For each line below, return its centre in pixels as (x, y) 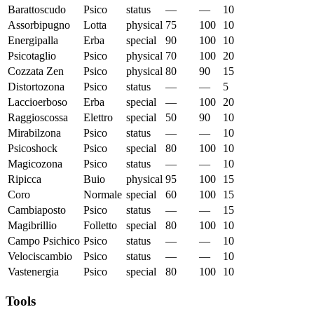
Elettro (98, 118)
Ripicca (25, 179)
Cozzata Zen (36, 71)
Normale (103, 195)
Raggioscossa (38, 118)
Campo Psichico (44, 241)
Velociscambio (40, 257)
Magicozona (35, 164)
